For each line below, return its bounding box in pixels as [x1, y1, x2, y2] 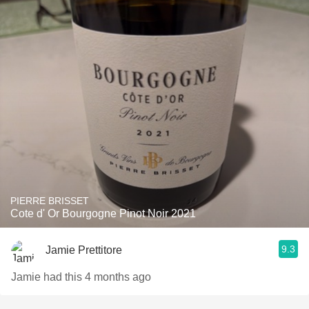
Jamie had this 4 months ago [11, 271, 151, 283]
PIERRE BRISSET [10, 195, 89, 206]
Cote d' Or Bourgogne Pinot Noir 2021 [10, 208, 196, 219]
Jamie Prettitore [46, 243, 122, 256]
